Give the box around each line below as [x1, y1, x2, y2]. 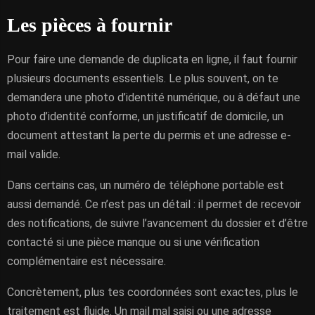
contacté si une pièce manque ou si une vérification [7, 236, 259, 249]
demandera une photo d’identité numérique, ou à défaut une [7, 91, 300, 104]
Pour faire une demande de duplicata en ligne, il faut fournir [7, 53, 297, 66]
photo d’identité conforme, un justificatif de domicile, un [7, 110, 283, 123]
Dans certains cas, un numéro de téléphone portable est [7, 179, 284, 192]
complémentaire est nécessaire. [7, 255, 166, 268]
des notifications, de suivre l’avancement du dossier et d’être [7, 217, 308, 230]
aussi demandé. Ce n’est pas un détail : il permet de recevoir [7, 198, 301, 211]
